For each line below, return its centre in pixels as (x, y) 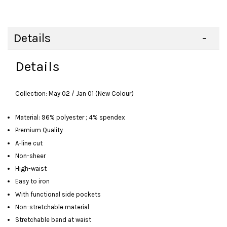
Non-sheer (30, 156)
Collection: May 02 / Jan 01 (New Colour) (74, 93)
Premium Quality (39, 130)
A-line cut (29, 143)
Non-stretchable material (53, 207)
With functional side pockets (58, 194)
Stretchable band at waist (53, 220)
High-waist (31, 168)
